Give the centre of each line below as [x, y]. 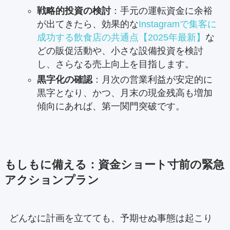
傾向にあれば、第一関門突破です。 [111, 106]
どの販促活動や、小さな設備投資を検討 [120, 51]
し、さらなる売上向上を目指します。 [115, 64]
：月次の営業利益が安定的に [152, 79]
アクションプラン [52, 180]
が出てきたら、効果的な [88, 24]
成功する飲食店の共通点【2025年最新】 [121, 37]
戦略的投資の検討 [74, 11]
